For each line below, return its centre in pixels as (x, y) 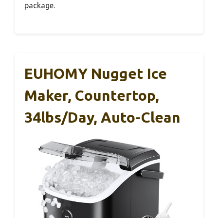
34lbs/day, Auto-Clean (102, 117)
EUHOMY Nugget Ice (96, 73)
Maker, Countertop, (92, 95)
